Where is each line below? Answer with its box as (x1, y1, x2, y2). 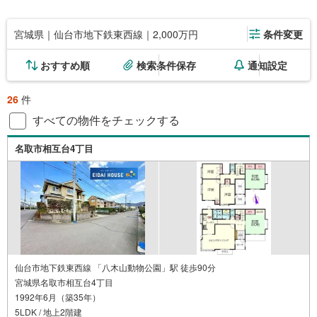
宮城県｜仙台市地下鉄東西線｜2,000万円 (14, 26, 198, 41)
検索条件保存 (137, 57, 196, 72)
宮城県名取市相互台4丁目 (15, 275, 113, 288)
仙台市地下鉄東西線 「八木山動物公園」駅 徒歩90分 (15, 260, 216, 273)
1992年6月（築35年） (15, 290, 100, 303)
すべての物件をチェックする (33, 111, 180, 128)
